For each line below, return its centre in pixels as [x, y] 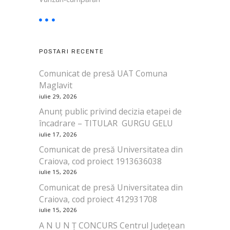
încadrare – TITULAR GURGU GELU [106, 123]
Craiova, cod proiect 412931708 [98, 199]
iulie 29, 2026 [58, 96]
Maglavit [56, 85]
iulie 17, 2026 [58, 134]
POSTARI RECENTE [72, 52]
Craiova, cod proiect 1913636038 [100, 161]
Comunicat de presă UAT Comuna [103, 74]
